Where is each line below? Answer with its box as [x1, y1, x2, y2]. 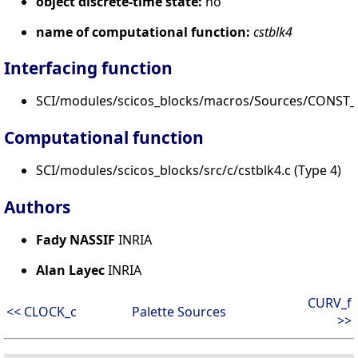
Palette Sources [132, 303, 226, 321]
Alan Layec [36, 261, 105, 280]
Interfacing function [4, 57, 173, 80]
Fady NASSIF [36, 231, 115, 249]
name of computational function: [36, 22, 250, 41]
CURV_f [308, 294, 352, 312]
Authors [4, 196, 70, 219]
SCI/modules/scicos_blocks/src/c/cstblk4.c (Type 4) [36, 161, 341, 180]
